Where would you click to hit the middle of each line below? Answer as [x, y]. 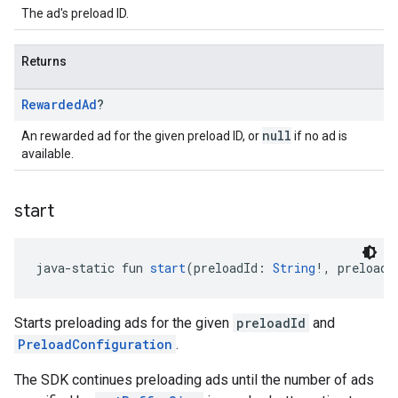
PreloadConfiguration [95, 344]
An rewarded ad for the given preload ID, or [142, 136]
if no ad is [319, 136]
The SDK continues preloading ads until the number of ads [194, 380]
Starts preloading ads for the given [123, 323]
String [294, 268]
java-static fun [93, 268]
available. [48, 154]
